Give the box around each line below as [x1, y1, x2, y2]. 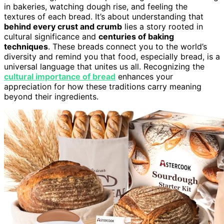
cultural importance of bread [4, 71, 115, 81]
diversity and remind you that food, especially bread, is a [4, 51, 220, 61]
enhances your [115, 71, 173, 81]
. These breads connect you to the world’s [48, 41, 207, 51]
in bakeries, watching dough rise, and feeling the [4, 1, 187, 11]
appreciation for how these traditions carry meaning [4, 81, 201, 91]
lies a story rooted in [122, 21, 203, 31]
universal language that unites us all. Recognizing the [4, 61, 204, 71]
